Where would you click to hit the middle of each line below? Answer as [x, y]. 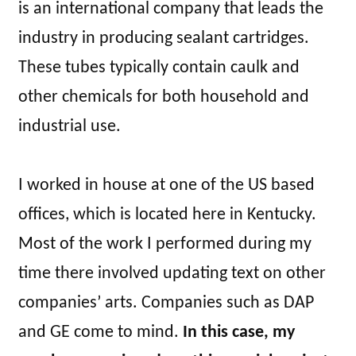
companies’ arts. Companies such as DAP [166, 303]
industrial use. [70, 126]
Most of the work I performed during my [165, 244]
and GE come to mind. [101, 332]
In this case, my [239, 332]
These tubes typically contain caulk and [159, 68]
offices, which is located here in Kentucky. [167, 215]
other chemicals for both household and [164, 97]
